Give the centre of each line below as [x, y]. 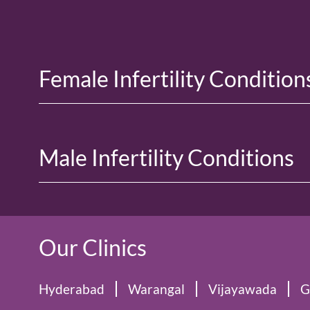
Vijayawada [243, 289]
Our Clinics [93, 248]
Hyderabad [72, 289]
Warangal [156, 289]
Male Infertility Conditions [166, 158]
